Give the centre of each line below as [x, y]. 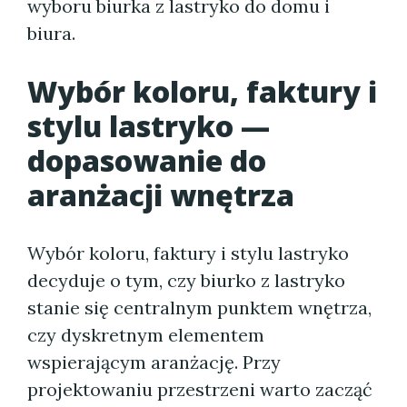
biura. [51, 33]
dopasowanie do [147, 160]
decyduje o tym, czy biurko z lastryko [186, 280]
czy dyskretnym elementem [146, 335]
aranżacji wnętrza [161, 195]
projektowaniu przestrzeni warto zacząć [200, 389]
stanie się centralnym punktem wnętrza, [199, 308]
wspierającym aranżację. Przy [154, 362]
